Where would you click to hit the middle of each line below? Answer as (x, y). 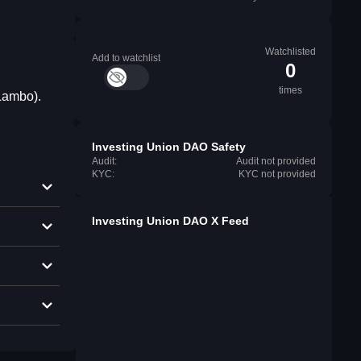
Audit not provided (276, 161)
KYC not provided (277, 174)
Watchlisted (290, 52)
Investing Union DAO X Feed (170, 221)
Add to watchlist (126, 58)
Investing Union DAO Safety (169, 147)
